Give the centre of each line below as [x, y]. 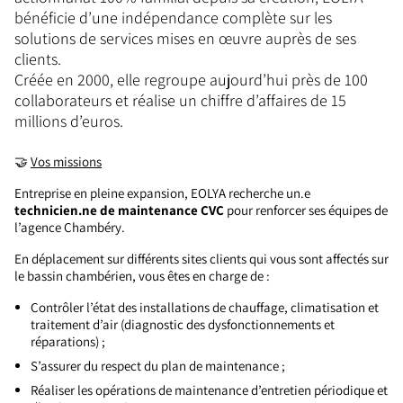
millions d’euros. [69, 121]
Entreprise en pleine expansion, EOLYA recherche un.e [162, 193]
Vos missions [66, 161]
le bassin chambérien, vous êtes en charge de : [142, 276]
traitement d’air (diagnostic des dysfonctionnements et [183, 324]
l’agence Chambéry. [70, 227]
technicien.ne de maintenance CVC [121, 210]
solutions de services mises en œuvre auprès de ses [185, 38]
